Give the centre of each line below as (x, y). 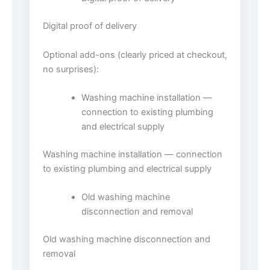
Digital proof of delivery (90, 26)
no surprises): (71, 69)
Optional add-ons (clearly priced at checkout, (135, 55)
